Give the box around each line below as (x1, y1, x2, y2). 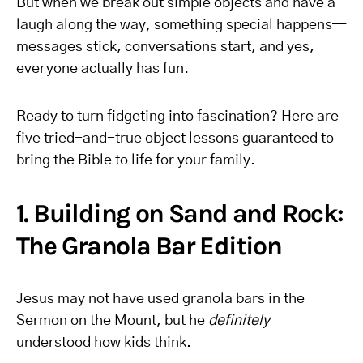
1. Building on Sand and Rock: (16, 199, 344, 228)
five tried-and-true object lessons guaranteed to (16, 131, 334, 146)
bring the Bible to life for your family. (16, 153, 255, 168)
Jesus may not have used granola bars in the (16, 292, 305, 306)
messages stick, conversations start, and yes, (16, 40, 314, 54)
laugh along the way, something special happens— (16, 18, 346, 32)
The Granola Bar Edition (16, 231, 282, 261)
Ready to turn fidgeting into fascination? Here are (16, 109, 339, 124)
